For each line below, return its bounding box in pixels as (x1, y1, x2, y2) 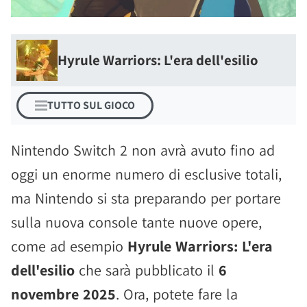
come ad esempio (11, 236, 127, 256)
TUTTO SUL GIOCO (47, 98, 135, 112)
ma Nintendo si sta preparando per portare (11, 188, 281, 208)
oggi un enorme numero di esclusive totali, (11, 164, 282, 184)
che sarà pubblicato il (75, 260, 219, 280)
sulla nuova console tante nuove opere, (11, 212, 262, 232)
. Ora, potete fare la (116, 284, 238, 304)
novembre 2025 (11, 284, 116, 304)
